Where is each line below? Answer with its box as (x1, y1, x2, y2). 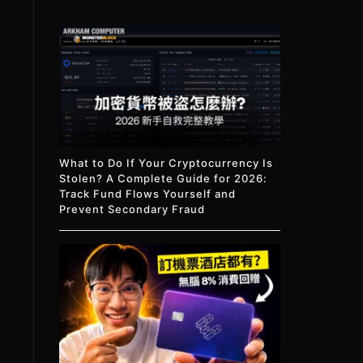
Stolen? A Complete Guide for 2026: (59, 171, 268, 185)
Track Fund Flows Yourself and (59, 186, 237, 200)
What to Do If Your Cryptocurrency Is (59, 156, 274, 169)
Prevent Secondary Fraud (59, 202, 206, 216)
